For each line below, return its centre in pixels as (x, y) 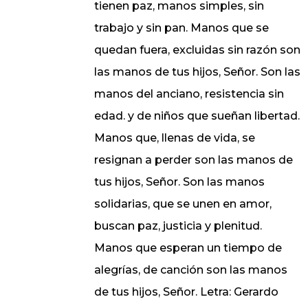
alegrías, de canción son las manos (190, 270)
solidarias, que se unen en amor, (183, 204)
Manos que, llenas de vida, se (174, 138)
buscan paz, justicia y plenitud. (178, 226)
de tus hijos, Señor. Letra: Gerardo (186, 292)
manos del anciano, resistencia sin (189, 94)
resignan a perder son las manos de (193, 160)
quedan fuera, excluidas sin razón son (197, 50)
